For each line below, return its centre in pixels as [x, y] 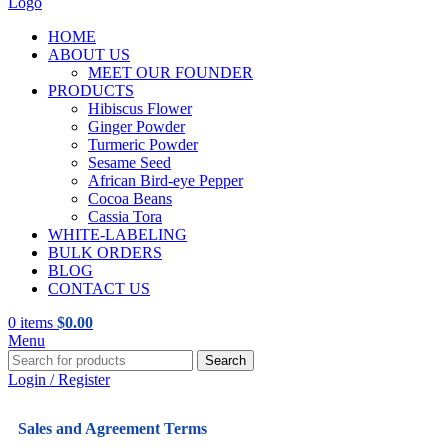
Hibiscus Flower [140, 108]
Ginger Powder [136, 126]
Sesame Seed [129, 162]
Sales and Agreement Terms [112, 429]
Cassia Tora [125, 216]
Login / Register [59, 379]
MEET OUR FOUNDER [170, 72]
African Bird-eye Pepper [165, 180]
